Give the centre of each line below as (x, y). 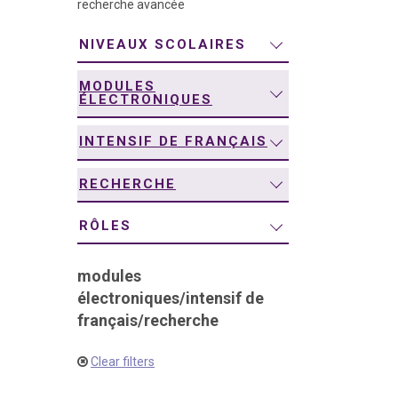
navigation (85, 20)
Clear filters (123, 362)
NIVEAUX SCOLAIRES (163, 44)
